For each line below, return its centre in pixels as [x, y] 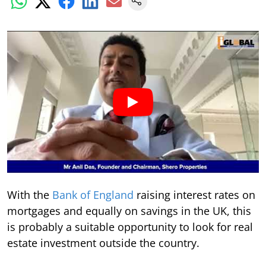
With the [30, 194]
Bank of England [93, 194]
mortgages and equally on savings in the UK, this [129, 210]
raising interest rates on [194, 194]
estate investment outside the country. [103, 243]
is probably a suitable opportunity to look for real [130, 227]
